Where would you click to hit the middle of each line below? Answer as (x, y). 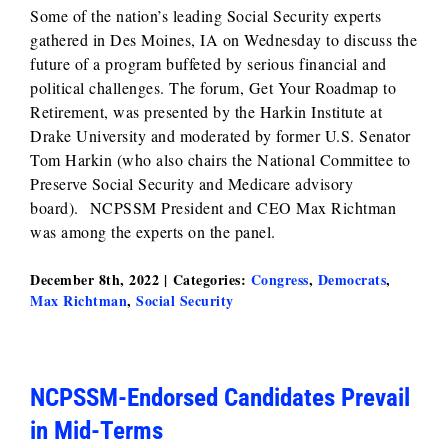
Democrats (351, 279)
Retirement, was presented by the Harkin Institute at (206, 111)
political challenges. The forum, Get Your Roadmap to (213, 87)
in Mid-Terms (96, 430)
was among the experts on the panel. (153, 231)
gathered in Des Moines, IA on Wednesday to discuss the (223, 39)
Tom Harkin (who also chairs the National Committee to (220, 159)
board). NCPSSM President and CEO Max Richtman (213, 207)
